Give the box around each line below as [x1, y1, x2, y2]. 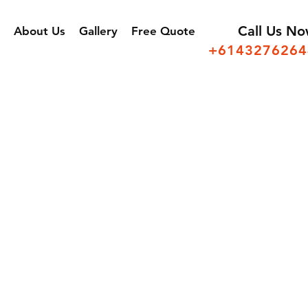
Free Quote [131, 24, 195, 38]
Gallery [79, 24, 118, 38]
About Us [14, 24, 65, 38]
